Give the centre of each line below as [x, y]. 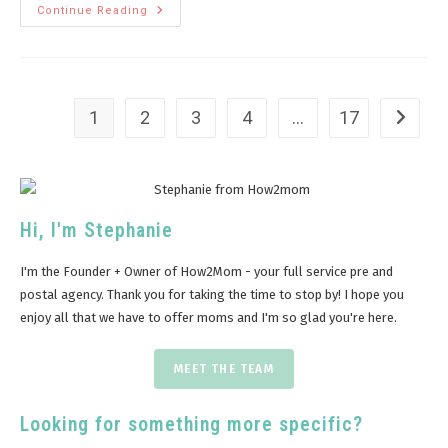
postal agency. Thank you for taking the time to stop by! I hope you [212, 295]
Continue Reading [92, 11]
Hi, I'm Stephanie [96, 231]
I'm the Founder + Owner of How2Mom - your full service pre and [206, 272]
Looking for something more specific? [191, 425]
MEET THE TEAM [224, 369]
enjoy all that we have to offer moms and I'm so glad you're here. [208, 318]
